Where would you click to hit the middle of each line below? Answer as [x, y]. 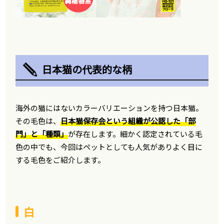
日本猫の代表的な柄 [87, 69]
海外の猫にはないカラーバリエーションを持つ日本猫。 [109, 108]
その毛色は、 [38, 121]
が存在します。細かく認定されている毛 [135, 134]
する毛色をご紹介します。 [60, 160]
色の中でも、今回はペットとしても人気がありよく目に [109, 147]
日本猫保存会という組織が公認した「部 [128, 121]
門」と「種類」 [42, 134]
